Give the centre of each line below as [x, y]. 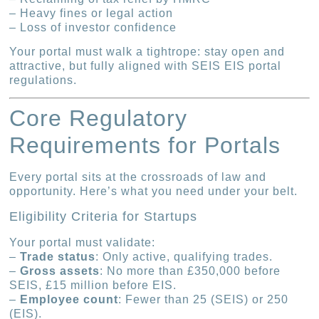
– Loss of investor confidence [93, 27]
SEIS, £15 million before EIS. [93, 285]
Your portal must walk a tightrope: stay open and [147, 52]
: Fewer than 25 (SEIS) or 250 [204, 299]
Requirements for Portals [145, 146]
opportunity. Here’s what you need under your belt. [154, 192]
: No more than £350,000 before [190, 271]
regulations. [43, 80]
